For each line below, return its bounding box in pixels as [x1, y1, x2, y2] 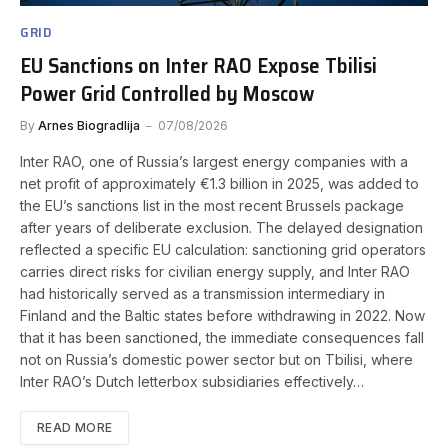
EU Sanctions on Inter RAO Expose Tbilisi [20, 48, 377, 82]
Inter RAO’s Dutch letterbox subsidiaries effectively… [20, 372, 364, 390]
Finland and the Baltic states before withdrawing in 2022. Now [20, 306, 425, 324]
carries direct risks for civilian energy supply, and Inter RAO [20, 262, 410, 280]
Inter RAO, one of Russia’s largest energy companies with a [20, 152, 408, 170]
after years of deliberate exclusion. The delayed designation [20, 218, 423, 236]
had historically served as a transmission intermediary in [20, 284, 385, 302]
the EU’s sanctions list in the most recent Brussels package [20, 196, 404, 214]
